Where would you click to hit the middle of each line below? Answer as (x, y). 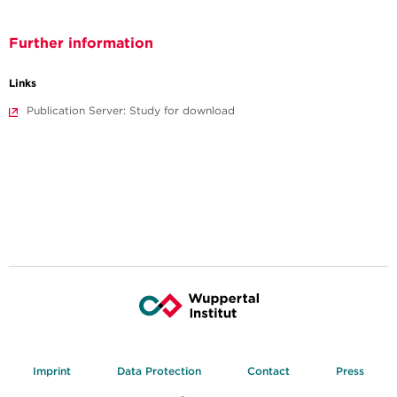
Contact (269, 371)
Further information (81, 43)
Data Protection (159, 371)
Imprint (52, 371)
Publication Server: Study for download (131, 111)
